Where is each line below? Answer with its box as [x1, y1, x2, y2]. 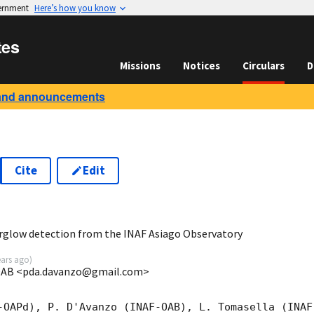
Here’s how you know [34, 2, 116, 13]
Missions [120, 59, 161, 72]
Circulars [243, 59, 285, 72]
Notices [183, 59, 220, 72]
